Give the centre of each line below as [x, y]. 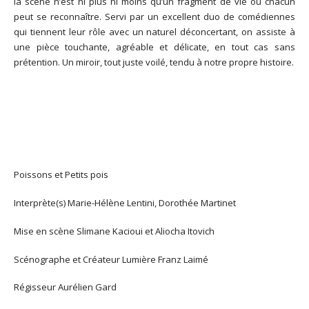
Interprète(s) [40, 203]
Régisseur [35, 287]
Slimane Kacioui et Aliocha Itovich [146, 231]
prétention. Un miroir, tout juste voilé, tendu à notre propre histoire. [154, 62]
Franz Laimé [183, 259]
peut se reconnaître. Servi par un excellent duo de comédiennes [154, 17]
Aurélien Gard [87, 287]
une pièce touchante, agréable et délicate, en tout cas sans [154, 47]
